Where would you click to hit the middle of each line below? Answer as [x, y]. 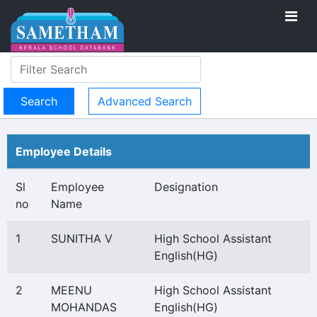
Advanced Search [145, 101]
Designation [186, 187]
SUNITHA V [82, 238]
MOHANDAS [84, 307]
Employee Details [64, 151]
